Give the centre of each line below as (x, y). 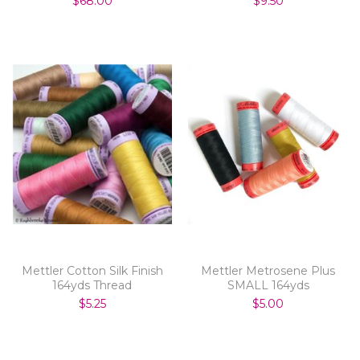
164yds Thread (92, 285)
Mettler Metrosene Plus (268, 270)
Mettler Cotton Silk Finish (92, 270)
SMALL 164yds (268, 285)
